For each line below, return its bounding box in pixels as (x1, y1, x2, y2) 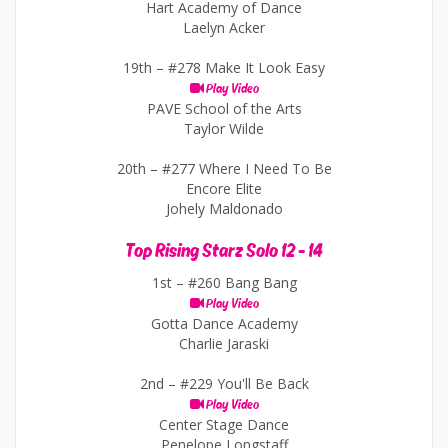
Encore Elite (186, 179, 262, 198)
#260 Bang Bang (187, 273, 297, 292)
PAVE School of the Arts (146, 99, 302, 118)
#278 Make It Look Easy (168, 58, 325, 77)
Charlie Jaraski (179, 334, 269, 353)
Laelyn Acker (183, 18, 265, 37)
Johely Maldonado (165, 199, 283, 218)
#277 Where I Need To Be (161, 159, 332, 178)
